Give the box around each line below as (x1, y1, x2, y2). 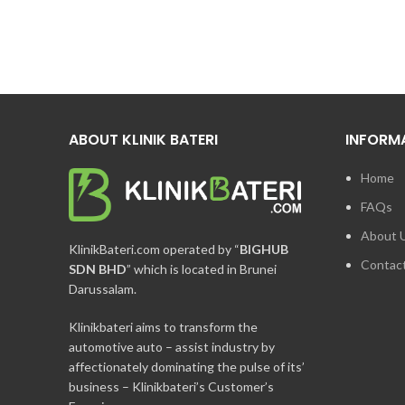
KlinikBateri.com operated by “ (69, 240, 240, 257)
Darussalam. (69, 280, 137, 297)
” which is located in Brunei (127, 260, 277, 277)
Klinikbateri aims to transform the (69, 318, 258, 334)
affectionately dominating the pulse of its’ (69, 358, 305, 374)
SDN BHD (69, 260, 127, 277)
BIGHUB (240, 240, 288, 257)
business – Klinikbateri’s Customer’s (69, 378, 274, 394)
